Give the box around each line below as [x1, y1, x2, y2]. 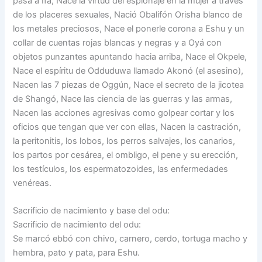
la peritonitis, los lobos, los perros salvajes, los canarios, [13, 135, 236, 146]
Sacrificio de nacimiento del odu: [13, 219, 142, 230]
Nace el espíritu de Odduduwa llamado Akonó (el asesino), [13, 65, 244, 76]
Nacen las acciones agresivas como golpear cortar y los [13, 107, 235, 118]
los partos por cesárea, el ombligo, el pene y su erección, [13, 149, 239, 160]
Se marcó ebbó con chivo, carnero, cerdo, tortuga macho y [13, 233, 248, 244]
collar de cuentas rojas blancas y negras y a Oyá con [13, 37, 222, 48]
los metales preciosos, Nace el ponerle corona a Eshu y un [13, 23, 245, 34]
